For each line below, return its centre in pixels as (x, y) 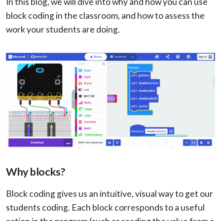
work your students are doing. (63, 30)
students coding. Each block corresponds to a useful (105, 207)
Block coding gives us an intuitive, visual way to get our (110, 193)
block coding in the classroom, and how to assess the (105, 16)
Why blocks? (36, 171)
